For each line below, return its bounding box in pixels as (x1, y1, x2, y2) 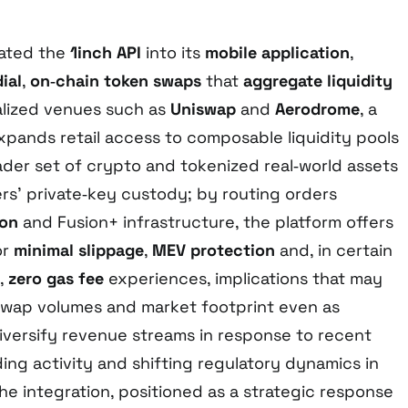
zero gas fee (8, 268, 104, 290)
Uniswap (170, 98, 236, 120)
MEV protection (152, 240, 275, 261)
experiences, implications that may (104, 268, 382, 290)
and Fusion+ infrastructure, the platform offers (18, 211, 393, 233)
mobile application (205, 42, 350, 64)
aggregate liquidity (243, 70, 393, 92)
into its (141, 42, 205, 64)
